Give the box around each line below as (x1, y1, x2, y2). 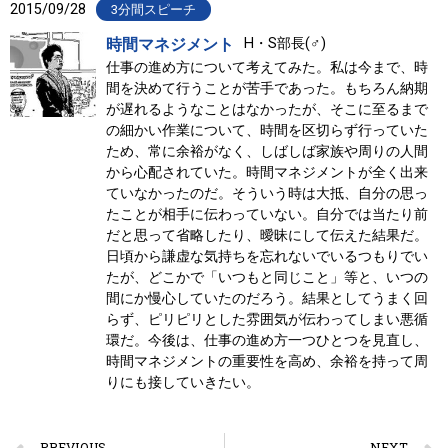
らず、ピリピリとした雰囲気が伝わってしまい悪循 (105, 310, 428, 328)
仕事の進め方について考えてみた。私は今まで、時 (105, 58, 428, 76)
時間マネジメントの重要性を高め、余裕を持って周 (105, 352, 428, 370)
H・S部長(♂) (243, 34, 326, 52)
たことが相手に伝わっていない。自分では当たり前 (105, 205, 428, 223)
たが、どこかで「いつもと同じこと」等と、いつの (105, 268, 428, 286)
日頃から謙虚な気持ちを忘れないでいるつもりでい (105, 247, 428, 265)
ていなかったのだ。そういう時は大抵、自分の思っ (105, 184, 428, 202)
